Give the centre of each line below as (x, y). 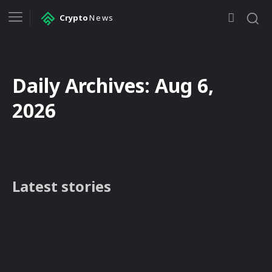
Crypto (74, 18)
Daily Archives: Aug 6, (113, 85)
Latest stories (62, 186)
